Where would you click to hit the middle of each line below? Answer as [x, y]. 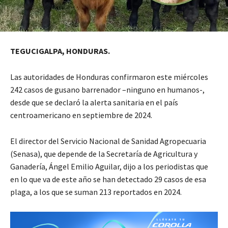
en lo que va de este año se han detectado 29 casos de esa [108, 179]
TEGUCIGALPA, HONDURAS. [60, 51]
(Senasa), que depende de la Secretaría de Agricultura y [104, 154]
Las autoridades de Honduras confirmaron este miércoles [109, 77]
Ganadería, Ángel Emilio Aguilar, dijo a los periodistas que [109, 167]
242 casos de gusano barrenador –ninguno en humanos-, [107, 90]
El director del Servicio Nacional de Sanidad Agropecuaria [108, 141]
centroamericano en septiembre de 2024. [81, 115]
